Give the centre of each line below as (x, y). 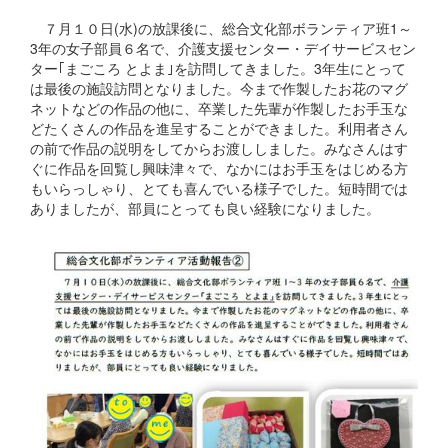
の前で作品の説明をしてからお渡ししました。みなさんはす (219, 148)
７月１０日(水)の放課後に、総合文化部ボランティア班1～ (221, 28)
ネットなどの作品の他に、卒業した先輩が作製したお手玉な (219, 108)
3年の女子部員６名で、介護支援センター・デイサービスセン (223, 48)
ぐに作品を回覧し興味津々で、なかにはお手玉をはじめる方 (219, 168)
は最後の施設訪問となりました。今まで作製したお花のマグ (219, 88)
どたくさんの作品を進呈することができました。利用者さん (219, 128)
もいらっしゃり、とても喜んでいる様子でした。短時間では (219, 188)
